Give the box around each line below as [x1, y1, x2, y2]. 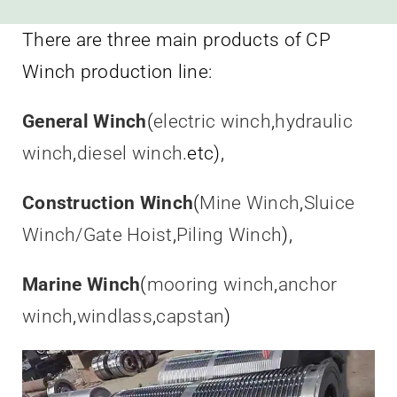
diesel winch [76, 142, 183, 164]
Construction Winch [21, 191, 194, 214]
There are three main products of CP [21, 28, 331, 51]
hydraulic [275, 110, 353, 132]
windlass [76, 305, 152, 327]
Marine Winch [21, 273, 141, 295]
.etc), [183, 142, 224, 164]
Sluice [303, 191, 355, 214]
